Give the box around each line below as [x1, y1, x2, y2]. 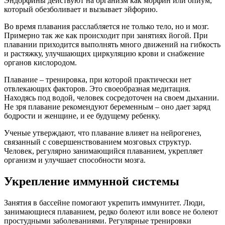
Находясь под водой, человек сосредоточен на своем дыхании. [4, 93, 219, 102]
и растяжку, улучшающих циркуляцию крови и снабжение [4, 49, 204, 58]
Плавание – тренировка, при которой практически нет [4, 75, 191, 84]
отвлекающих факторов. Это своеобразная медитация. [4, 84, 190, 93]
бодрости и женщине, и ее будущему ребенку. [4, 111, 160, 121]
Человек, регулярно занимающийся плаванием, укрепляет [4, 147, 203, 156]
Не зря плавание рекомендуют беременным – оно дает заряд [4, 102, 210, 111]
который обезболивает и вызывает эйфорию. [4, 5, 158, 14]
